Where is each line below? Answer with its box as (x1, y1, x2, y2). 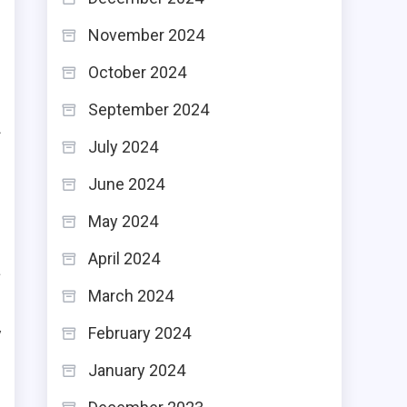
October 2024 (88, 63, 186, 82)
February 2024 (88, 323, 191, 342)
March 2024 (88, 286, 174, 305)
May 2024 (88, 212, 158, 231)
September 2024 (88, 100, 209, 119)
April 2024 (88, 249, 160, 268)
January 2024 (88, 361, 185, 380)
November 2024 (88, 25, 204, 45)
